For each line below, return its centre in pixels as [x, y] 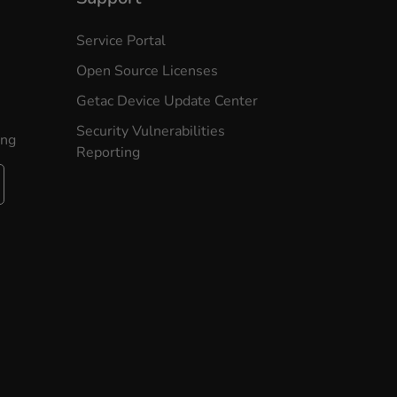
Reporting [108, 152]
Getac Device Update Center [167, 101]
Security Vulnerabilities [150, 131]
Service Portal [121, 41]
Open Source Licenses [147, 71]
